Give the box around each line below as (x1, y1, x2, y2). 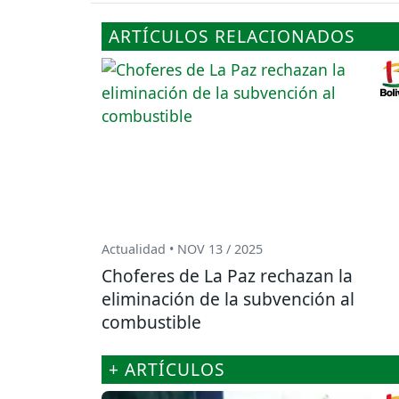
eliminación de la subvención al (102, 287, 354, 312)
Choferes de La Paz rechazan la (102, 264, 353, 289)
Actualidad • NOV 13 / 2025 (102, 240, 263, 258)
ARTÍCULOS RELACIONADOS (109, 24, 355, 49)
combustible (102, 310, 201, 335)
